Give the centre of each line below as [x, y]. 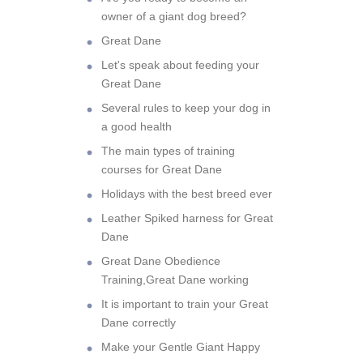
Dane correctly [139, 322]
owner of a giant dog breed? [174, 16]
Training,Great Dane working [175, 279]
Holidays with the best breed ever [187, 193]
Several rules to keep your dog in [186, 107]
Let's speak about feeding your [180, 64]
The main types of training [168, 150]
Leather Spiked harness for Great [187, 218]
